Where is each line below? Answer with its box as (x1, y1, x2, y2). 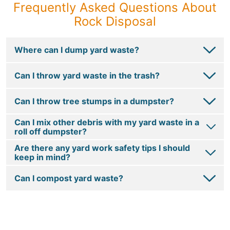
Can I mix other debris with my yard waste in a (14, 117, 199, 128)
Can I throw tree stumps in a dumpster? (14, 96, 174, 107)
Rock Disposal (74, 14, 156, 29)
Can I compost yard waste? (14, 173, 123, 184)
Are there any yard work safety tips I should (14, 143, 190, 154)
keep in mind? (14, 152, 70, 163)
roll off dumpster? (14, 126, 87, 137)
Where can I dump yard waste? (14, 45, 139, 55)
